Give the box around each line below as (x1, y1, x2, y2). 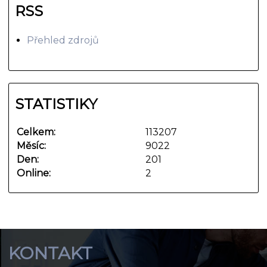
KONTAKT (8, 243, 93, 264)
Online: (17, 167, 51, 179)
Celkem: (17, 126, 56, 138)
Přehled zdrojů (27, 34, 100, 46)
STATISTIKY (15, 95, 98, 113)
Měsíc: (17, 139, 46, 151)
